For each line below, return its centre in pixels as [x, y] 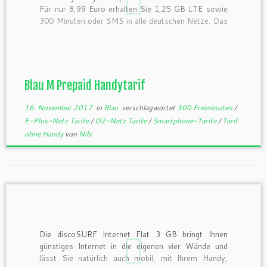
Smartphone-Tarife [185, 120]
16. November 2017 [58, 107]
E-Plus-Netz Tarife [57, 120]
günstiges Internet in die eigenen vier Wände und [133, 246]
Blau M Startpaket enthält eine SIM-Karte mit [133, 33]
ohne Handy [44, 133]
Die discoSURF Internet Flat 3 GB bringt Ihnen [133, 235]
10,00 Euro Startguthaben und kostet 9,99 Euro [133, 45]
